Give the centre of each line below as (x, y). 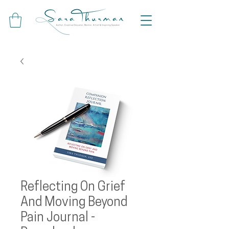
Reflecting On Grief (73, 187)
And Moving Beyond (74, 203)
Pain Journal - (58, 218)
